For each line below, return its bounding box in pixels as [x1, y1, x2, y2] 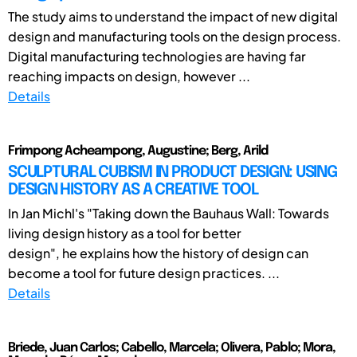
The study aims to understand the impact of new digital [8, 7, 338, 25]
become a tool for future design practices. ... [8, 264, 280, 281]
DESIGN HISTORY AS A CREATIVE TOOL [8, 181, 258, 198]
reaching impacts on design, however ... [8, 67, 250, 84]
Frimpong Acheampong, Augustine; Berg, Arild [8, 143, 268, 158]
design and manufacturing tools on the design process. [8, 27, 341, 45]
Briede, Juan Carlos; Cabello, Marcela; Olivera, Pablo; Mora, [8, 340, 335, 355]
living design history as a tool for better [8, 224, 241, 241]
